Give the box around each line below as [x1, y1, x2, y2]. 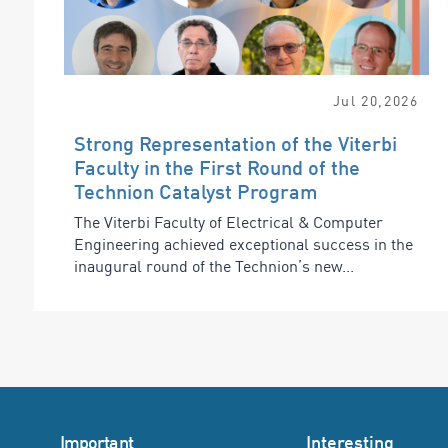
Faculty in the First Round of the [74, 155, 360, 180]
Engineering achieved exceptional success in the [74, 234, 413, 255]
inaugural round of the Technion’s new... [74, 256, 354, 277]
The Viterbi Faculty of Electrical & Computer [74, 212, 383, 233]
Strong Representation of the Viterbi [74, 131, 397, 156]
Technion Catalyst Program [74, 179, 318, 204]
